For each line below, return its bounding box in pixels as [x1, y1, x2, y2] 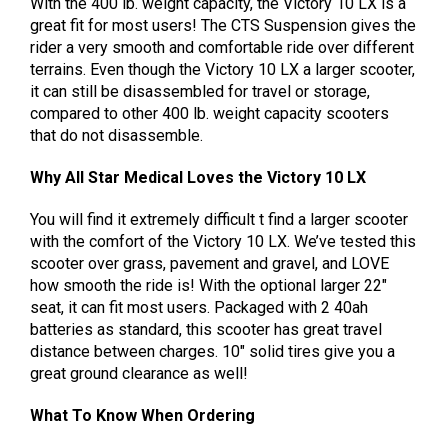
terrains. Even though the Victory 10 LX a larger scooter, [30, 59, 415, 79]
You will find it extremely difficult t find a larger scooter [30, 209, 408, 229]
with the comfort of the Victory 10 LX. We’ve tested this [30, 231, 416, 251]
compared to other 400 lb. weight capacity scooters [30, 103, 389, 123]
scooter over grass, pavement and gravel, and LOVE [30, 253, 389, 273]
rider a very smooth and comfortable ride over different [30, 37, 414, 57]
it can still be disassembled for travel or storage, [30, 81, 370, 101]
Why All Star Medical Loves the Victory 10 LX [30, 167, 366, 187]
